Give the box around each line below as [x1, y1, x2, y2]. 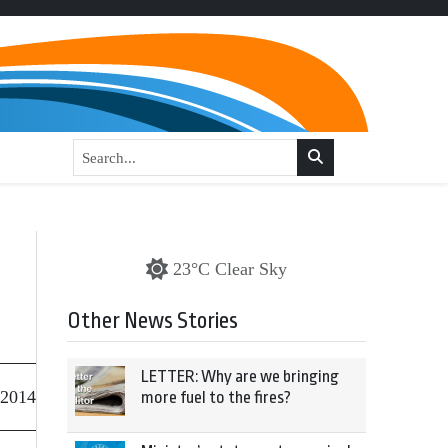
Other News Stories [67, 308, 238, 334]
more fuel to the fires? [141, 388, 291, 407]
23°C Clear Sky [173, 259, 287, 279]
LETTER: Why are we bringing [141, 367, 339, 386]
